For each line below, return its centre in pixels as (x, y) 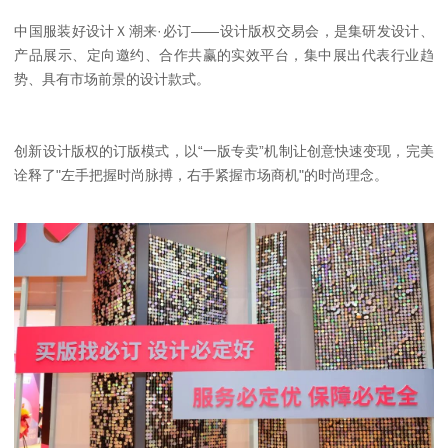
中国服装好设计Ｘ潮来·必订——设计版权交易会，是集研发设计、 (224, 31)
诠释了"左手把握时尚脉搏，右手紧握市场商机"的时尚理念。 (201, 175)
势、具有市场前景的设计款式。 (112, 79)
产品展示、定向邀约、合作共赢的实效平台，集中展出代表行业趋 (224, 55)
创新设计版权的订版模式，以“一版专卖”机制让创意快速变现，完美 (224, 151)
